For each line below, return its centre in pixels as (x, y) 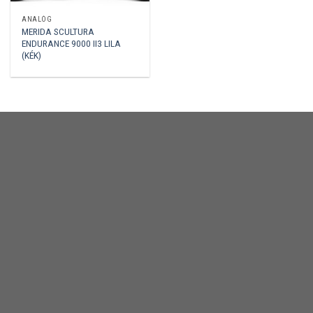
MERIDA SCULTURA (58, 31)
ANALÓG (37, 20)
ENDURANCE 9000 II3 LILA (72, 43)
